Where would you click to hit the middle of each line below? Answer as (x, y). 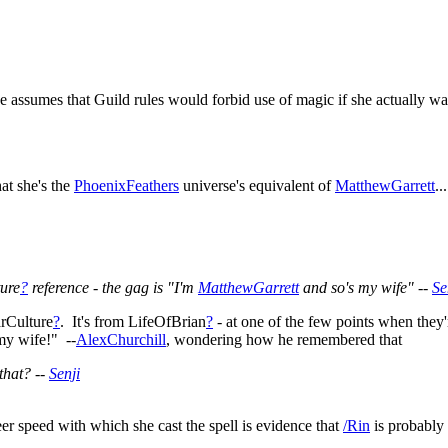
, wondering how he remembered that (284, 339)
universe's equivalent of (257, 185)
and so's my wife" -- (365, 287)
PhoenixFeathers (126, 185)
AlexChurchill (121, 339)
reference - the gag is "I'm (113, 287)
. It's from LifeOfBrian (133, 321)
